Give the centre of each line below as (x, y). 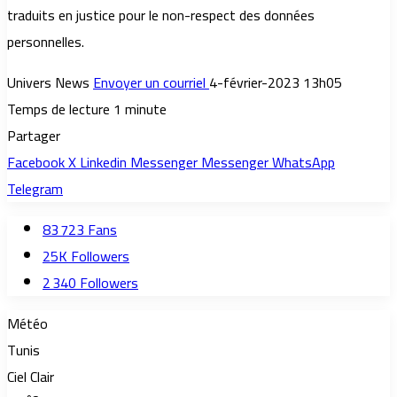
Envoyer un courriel (149, 83)
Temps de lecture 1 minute (87, 109)
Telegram (35, 189)
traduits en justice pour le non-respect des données (161, 16)
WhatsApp (304, 163)
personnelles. (46, 42)
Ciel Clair (31, 377)
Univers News (48, 83)
